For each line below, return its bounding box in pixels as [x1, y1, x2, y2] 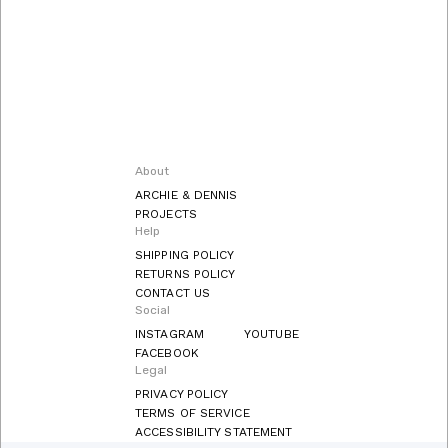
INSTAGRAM [135, 326, 204, 341]
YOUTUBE [244, 326, 299, 341]
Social [135, 302, 171, 317]
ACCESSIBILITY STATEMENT [135, 424, 293, 439]
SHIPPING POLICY [135, 247, 235, 262]
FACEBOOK [135, 345, 199, 360]
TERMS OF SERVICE [135, 405, 250, 420]
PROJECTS [135, 206, 197, 221]
